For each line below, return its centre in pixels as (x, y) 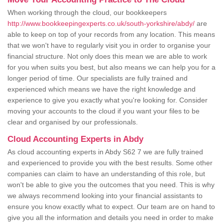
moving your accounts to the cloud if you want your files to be (104, 111)
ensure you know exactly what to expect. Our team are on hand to (111, 207)
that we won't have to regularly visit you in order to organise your (109, 46)
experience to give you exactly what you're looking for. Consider (108, 100)
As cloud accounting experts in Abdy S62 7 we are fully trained (105, 152)
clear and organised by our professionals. (74, 122)
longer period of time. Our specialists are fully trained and (98, 78)
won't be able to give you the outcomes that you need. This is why (111, 185)
